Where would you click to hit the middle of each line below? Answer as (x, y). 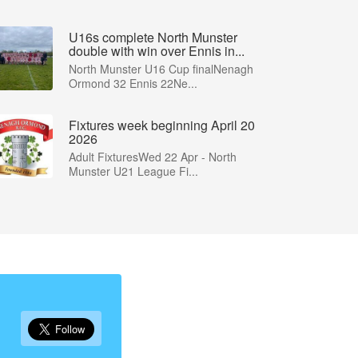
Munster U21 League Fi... (133, 171)
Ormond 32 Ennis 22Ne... (133, 83)
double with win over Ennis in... (157, 51)
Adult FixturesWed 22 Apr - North (153, 157)
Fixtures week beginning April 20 (162, 125)
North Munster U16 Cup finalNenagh (161, 69)
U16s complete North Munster (153, 37)
